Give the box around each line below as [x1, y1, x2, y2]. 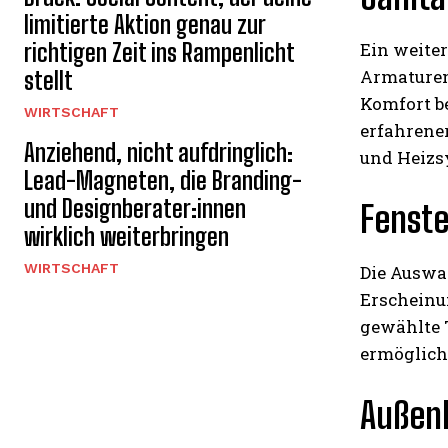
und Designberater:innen [24, 194, 246, 223]
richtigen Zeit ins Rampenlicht [24, 38, 295, 67]
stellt [24, 66, 73, 95]
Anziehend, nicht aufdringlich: [24, 138, 293, 167]
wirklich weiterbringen [24, 222, 229, 251]
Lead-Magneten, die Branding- [24, 166, 302, 195]
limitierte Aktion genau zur [24, 10, 266, 39]
